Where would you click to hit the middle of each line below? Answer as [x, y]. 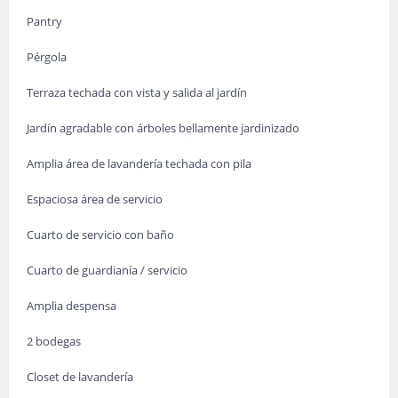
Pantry [44, 21]
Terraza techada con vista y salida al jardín [137, 92]
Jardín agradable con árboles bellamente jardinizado [163, 128]
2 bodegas [54, 341]
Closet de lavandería [80, 377]
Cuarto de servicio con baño [100, 235]
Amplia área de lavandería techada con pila [139, 163]
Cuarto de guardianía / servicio [107, 270]
